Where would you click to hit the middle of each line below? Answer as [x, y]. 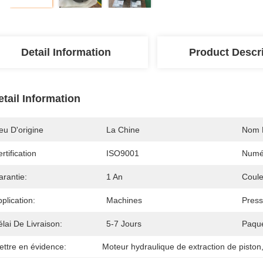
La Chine [123, 130]
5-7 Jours [124, 224]
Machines [124, 200]
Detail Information [66, 52]
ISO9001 [123, 153]
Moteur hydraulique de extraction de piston [182, 247]
